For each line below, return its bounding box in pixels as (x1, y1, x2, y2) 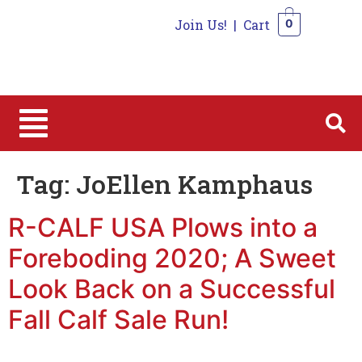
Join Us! (174, 16, 227, 33)
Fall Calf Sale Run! (8, 303, 229, 335)
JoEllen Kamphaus (76, 166, 313, 201)
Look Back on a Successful (8, 272, 335, 305)
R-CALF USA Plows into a (8, 211, 318, 243)
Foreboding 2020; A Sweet (8, 242, 336, 274)
